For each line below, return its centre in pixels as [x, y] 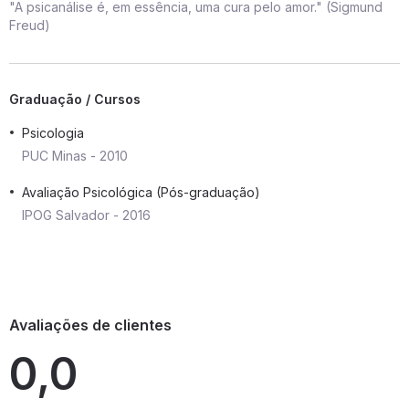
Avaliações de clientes [90, 325]
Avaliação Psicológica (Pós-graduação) [141, 192]
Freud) [30, 26]
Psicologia [53, 132]
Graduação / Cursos [75, 100]
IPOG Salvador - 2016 [86, 215]
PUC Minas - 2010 [75, 155]
